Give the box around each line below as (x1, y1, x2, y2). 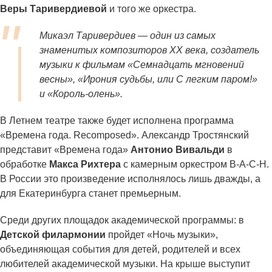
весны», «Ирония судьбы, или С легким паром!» (39, 74, 257, 85)
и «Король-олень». (39, 89, 123, 100)
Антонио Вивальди (131, 144, 225, 155)
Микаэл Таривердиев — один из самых (39, 30, 216, 41)
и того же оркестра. (107, 4, 196, 15)
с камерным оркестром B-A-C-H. (123, 159, 269, 170)
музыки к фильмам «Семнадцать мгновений (39, 59, 244, 70)
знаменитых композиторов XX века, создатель (39, 45, 259, 56)
